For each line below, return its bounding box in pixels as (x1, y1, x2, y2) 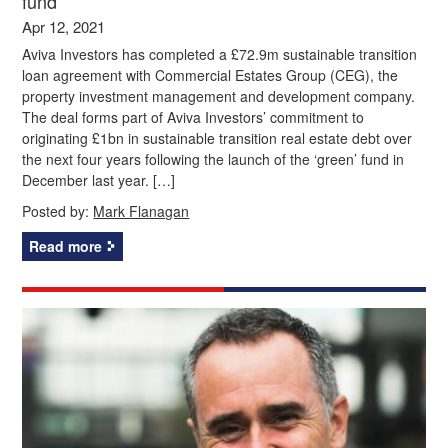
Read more (29, 235, 103, 256)
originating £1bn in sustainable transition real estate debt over (22, 127, 413, 148)
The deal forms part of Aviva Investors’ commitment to (22, 106, 365, 127)
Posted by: (22, 200, 94, 221)
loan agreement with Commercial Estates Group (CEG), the (22, 64, 399, 85)
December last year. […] (22, 169, 176, 190)
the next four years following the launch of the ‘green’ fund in (22, 148, 405, 169)
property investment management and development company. (22, 85, 416, 106)
